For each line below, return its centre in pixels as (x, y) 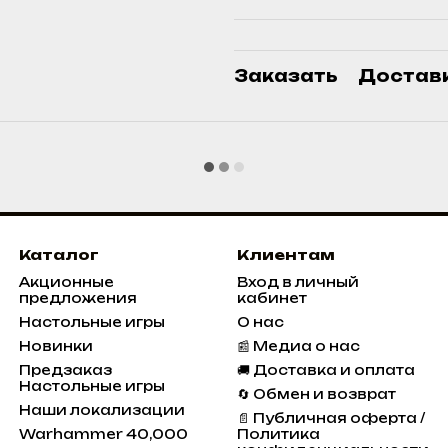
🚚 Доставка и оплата (326, 370)
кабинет (272, 298)
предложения (77, 298)
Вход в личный (298, 282)
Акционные (66, 282)
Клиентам (286, 255)
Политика (279, 434)
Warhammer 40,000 (103, 434)
